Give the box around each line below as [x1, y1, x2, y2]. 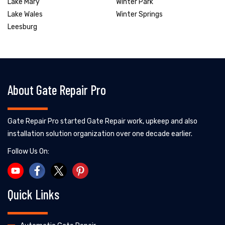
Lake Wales [8, 10, 43, 19]
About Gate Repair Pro [8, 81, 106, 97]
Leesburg [8, 22, 37, 31]
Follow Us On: [8, 147, 49, 156]
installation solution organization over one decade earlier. [8, 129, 192, 138]
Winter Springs [116, 10, 163, 19]
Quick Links [8, 186, 59, 202]
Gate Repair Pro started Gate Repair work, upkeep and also [8, 117, 197, 126]
